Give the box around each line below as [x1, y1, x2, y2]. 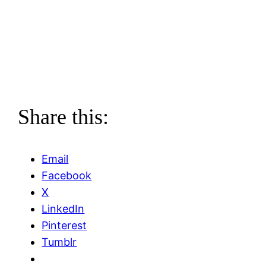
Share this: [18, 104, 109, 129]
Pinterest [42, 218, 87, 232]
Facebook [42, 169, 92, 182]
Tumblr [42, 235, 77, 248]
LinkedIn [42, 202, 85, 215]
